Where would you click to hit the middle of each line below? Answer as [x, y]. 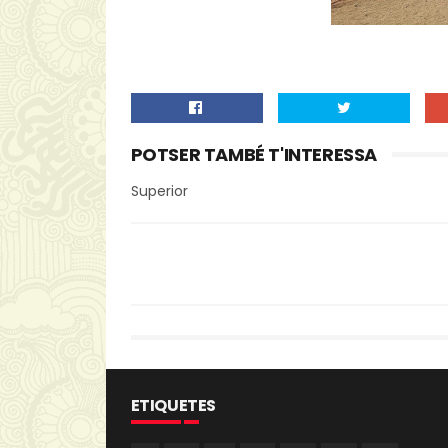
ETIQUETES [173, 405]
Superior [159, 191]
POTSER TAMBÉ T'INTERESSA [253, 154]
